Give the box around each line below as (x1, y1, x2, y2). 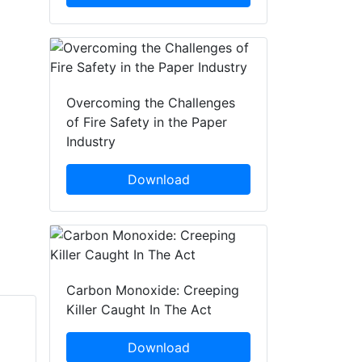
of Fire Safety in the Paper (66, 114, 227, 131)
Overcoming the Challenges (66, 95, 235, 112)
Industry (66, 133, 116, 150)
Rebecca (61, 333, 114, 350)
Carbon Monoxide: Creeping (66, 282, 239, 299)
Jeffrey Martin (229, 333, 318, 350)
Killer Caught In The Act (66, 301, 212, 318)
